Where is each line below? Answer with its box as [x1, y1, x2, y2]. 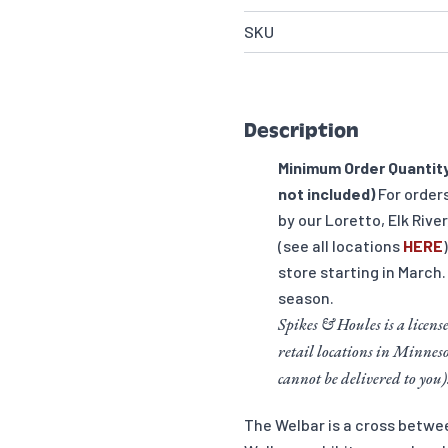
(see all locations [278, 236, 403, 255]
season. [278, 288, 334, 307]
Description [244, 119, 359, 142]
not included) [278, 184, 375, 203]
